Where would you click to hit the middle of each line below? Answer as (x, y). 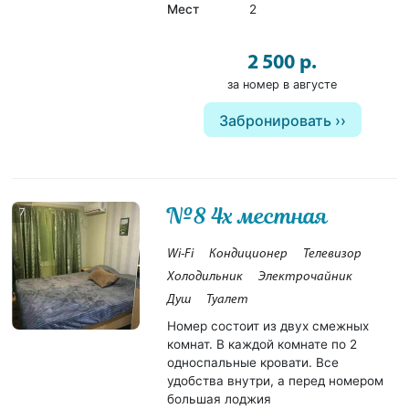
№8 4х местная (248, 215)
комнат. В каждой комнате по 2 (262, 344)
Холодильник (205, 277)
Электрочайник (306, 277)
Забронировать (275, 120)
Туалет (228, 299)
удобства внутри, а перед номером (276, 380)
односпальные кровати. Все (253, 362)
